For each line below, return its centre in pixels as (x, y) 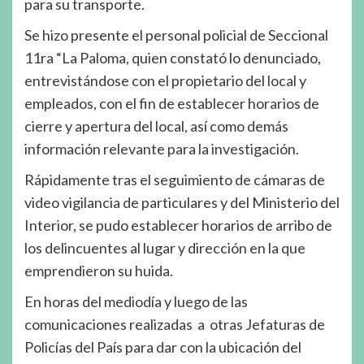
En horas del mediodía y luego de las (136, 301)
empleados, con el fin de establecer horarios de (172, 103)
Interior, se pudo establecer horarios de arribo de (178, 225)
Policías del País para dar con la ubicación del (163, 347)
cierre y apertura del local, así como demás (156, 126)
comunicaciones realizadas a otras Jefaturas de (175, 324)
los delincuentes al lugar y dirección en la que (165, 247)
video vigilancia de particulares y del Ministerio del (182, 202)
